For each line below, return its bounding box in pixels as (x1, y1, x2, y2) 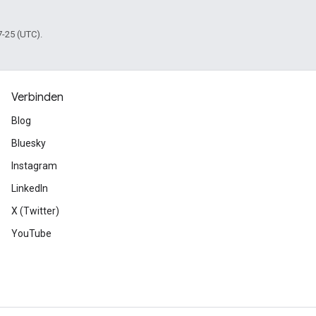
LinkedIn (11, 183, 48, 194)
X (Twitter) (11, 205, 59, 217)
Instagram (11, 160, 57, 171)
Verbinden (11, 90, 63, 104)
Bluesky (11, 138, 46, 149)
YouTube (11, 228, 51, 239)
